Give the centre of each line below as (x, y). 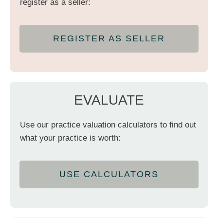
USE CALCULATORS (109, 174)
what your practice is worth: (70, 138)
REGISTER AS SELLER (109, 38)
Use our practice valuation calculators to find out (108, 125)
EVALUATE (109, 100)
